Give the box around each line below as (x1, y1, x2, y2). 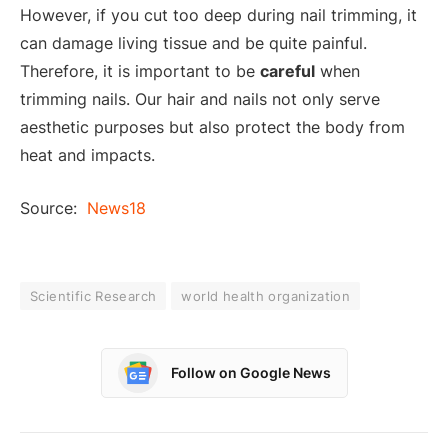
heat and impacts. (20, 145, 155, 166)
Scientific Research (30, 287, 157, 304)
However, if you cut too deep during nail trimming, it (20, 5, 417, 26)
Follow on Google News (170, 364, 331, 382)
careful (260, 61, 315, 82)
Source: (20, 198, 87, 219)
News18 (87, 198, 146, 219)
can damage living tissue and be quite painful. (20, 33, 367, 54)
